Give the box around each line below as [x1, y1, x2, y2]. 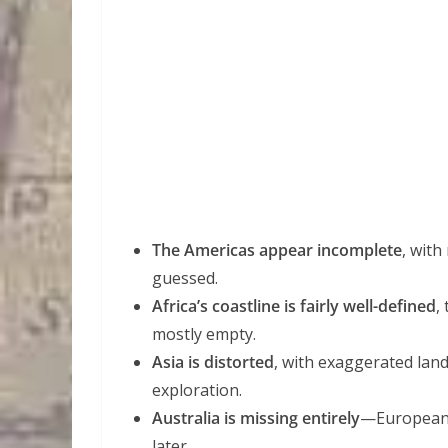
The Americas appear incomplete [152, 238, 402, 261]
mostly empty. [152, 322, 256, 345]
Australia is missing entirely [152, 406, 360, 429]
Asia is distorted [152, 350, 274, 373]
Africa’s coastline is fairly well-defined [152, 294, 436, 317]
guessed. [152, 266, 218, 289]
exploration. [152, 378, 242, 401]
